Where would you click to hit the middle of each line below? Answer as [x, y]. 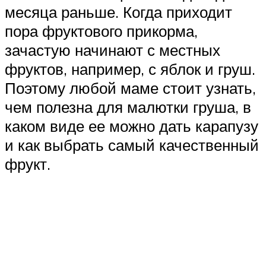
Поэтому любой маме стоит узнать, [130, 88]
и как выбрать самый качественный [132, 145]
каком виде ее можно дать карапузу [132, 126]
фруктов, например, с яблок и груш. [130, 69]
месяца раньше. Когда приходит [118, 12]
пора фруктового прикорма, [101, 31]
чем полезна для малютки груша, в [128, 107]
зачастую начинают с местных [113, 50]
